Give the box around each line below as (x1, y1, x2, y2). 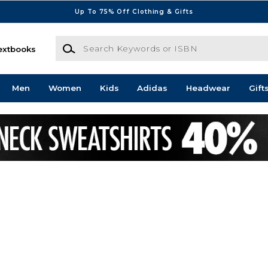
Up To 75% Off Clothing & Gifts (75, 7, 193, 16)
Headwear (186, 83, 231, 93)
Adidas (137, 83, 168, 93)
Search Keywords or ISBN (54, 36, 162, 47)
